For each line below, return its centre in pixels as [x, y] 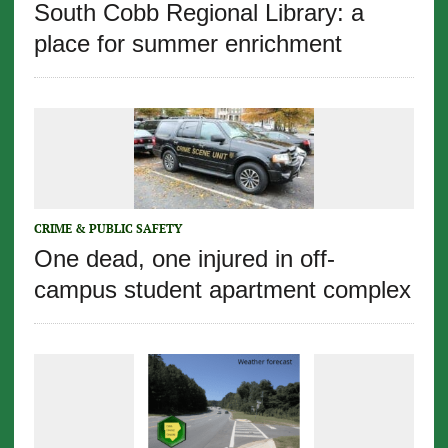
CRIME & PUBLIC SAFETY [107, 228]
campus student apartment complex [222, 289]
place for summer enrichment [187, 43]
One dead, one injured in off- [184, 258]
